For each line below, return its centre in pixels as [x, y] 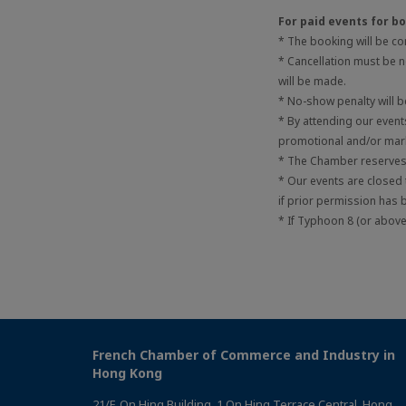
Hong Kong [127, 373]
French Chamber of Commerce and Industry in [244, 355]
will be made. [312, 82]
